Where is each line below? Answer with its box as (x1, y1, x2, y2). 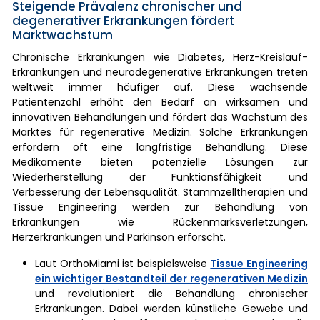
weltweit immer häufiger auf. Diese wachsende (12, 79, 308, 94)
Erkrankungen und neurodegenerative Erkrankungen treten (12, 64, 308, 79)
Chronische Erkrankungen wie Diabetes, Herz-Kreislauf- (12, 49, 308, 64)
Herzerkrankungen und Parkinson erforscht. (12, 229, 226, 244)
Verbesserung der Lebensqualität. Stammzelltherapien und (12, 184, 308, 199)
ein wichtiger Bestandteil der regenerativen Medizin (35, 271, 308, 286)
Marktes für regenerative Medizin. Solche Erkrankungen (12, 124, 308, 139)
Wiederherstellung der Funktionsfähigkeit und (12, 169, 308, 184)
